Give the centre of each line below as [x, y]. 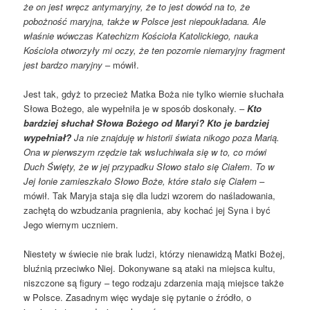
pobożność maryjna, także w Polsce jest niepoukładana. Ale [145, 21]
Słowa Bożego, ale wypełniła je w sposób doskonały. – [134, 109]
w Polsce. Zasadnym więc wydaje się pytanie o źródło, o [138, 298]
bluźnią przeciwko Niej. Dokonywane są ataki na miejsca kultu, [150, 268]
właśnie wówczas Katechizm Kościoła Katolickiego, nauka [141, 36]
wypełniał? [48, 138]
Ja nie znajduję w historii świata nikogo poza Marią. [176, 138]
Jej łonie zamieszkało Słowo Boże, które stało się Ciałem [140, 181]
